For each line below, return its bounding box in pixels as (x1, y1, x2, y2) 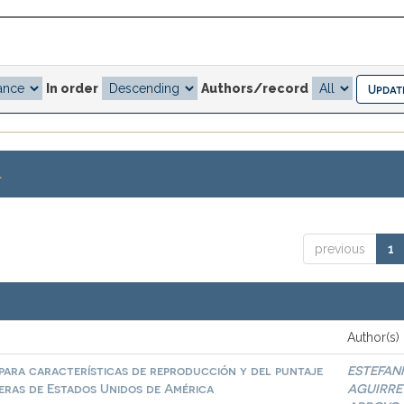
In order (46, 80, 98, 96)
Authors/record (201, 80, 308, 96)
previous (314, 242, 365, 256)
